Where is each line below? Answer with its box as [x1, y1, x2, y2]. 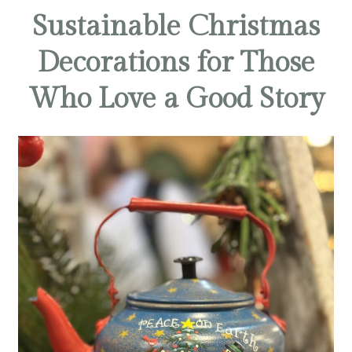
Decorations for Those [37, 46, 315, 80]
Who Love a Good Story [27, 82, 324, 116]
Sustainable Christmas [32, 10, 320, 44]
